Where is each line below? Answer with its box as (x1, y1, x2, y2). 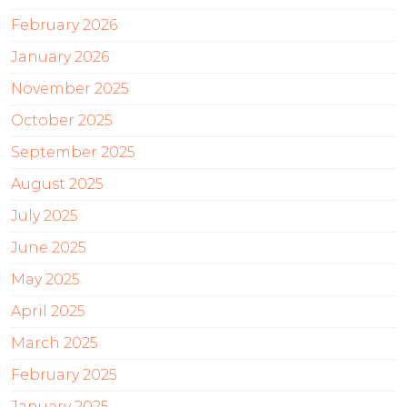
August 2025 (11, 175, 104, 194)
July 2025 (11, 207, 78, 225)
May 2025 (11, 271, 80, 289)
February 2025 (11, 366, 117, 384)
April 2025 (11, 303, 85, 321)
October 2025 (11, 112, 113, 130)
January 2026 (11, 48, 109, 66)
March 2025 (11, 334, 98, 352)
